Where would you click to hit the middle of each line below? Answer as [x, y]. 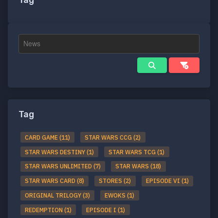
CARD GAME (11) [48, 137]
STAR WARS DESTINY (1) [60, 152]
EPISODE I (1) [106, 210]
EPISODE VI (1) [167, 181]
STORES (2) [115, 181]
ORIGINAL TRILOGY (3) [58, 196]
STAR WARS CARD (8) [55, 181]
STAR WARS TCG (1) [137, 152]
